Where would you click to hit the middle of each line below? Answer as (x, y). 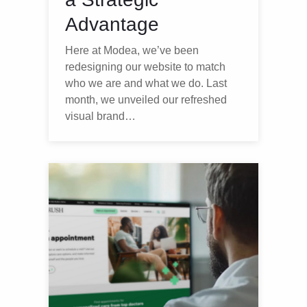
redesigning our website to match (145, 67)
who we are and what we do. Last (146, 83)
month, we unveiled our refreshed (146, 100)
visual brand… (100, 116)
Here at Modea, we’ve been (132, 50)
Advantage (112, 24)
